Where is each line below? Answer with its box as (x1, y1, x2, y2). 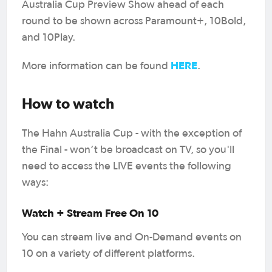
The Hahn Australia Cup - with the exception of (22, 127, 242, 139)
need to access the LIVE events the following (22, 160, 231, 172)
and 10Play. (22, 32, 75, 43)
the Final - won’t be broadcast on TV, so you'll (22, 144, 234, 155)
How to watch (22, 95, 114, 112)
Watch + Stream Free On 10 (22, 206, 158, 219)
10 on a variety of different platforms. (22, 248, 195, 259)
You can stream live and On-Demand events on (22, 231, 242, 243)
